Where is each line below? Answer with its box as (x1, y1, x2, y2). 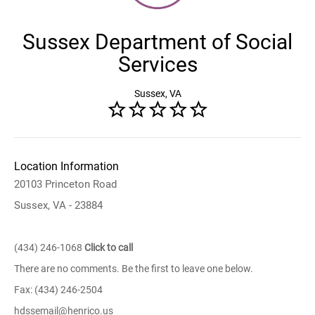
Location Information (14, 160, 119, 173)
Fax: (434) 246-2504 (14, 284, 103, 295)
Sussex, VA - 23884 (14, 199, 103, 212)
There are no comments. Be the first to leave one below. (14, 263, 253, 274)
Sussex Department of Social (22, 30, 292, 54)
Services (117, 52, 198, 77)
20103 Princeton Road (14, 178, 117, 191)
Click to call (84, 242, 133, 253)
